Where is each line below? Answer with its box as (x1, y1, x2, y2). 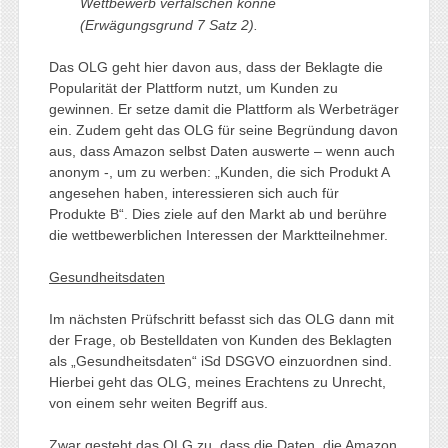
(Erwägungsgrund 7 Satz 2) (79, 16, 254, 33)
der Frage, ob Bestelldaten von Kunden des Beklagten (48, 331, 392, 348)
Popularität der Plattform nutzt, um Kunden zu (48, 79, 338, 96)
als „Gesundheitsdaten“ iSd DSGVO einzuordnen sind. (48, 352, 392, 369)
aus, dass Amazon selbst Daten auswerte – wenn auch (48, 142, 395, 159)
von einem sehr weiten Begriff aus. (48, 394, 268, 411)
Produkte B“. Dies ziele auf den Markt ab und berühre (48, 205, 387, 222)
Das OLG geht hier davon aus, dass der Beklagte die (48, 58, 383, 75)
